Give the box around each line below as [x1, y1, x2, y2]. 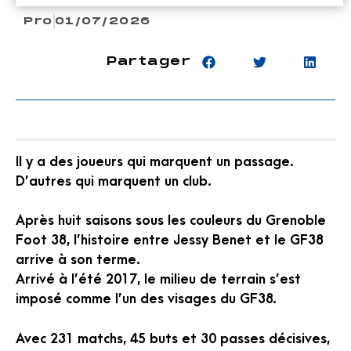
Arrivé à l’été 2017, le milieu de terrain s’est [16, 272, 301, 288]
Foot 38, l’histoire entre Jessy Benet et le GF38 [16, 233, 324, 248]
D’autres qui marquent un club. [16, 173, 212, 189]
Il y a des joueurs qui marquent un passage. [16, 154, 294, 169]
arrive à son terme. [16, 252, 140, 268]
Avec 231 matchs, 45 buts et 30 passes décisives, [16, 331, 330, 346]
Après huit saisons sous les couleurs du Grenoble [16, 213, 326, 229]
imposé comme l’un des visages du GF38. [16, 291, 277, 307]
